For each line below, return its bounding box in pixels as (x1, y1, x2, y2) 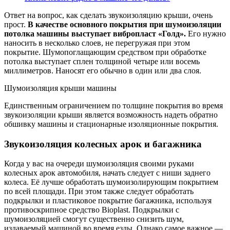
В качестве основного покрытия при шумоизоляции (28, 20, 221, 29)
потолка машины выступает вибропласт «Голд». (4, 29, 186, 39)
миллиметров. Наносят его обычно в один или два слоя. (4, 66, 201, 75)
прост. (4, 20, 28, 29)
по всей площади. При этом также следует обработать (4, 187, 194, 196)
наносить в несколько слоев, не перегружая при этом (4, 39, 190, 48)
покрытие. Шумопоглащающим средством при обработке (4, 48, 206, 57)
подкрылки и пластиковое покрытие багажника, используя (4, 196, 212, 205)
